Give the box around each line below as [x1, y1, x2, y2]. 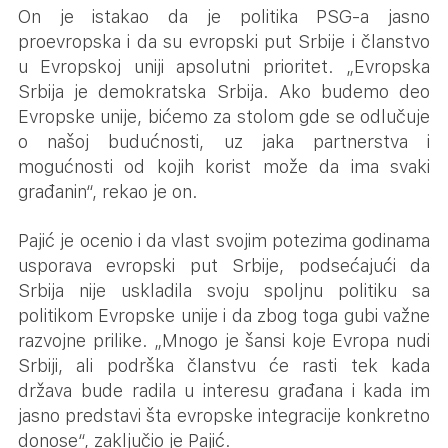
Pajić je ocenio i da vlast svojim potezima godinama [18, 230, 430, 252]
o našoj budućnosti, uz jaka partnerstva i [18, 131, 430, 153]
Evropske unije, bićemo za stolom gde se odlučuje [18, 106, 430, 128]
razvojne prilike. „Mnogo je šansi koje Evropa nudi [18, 330, 430, 352]
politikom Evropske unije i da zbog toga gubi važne [18, 305, 430, 327]
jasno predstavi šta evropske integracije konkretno [18, 405, 430, 427]
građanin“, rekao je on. [18, 181, 198, 203]
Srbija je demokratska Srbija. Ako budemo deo [18, 81, 430, 103]
